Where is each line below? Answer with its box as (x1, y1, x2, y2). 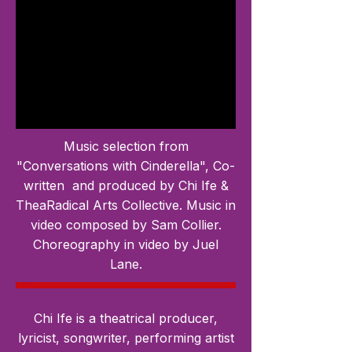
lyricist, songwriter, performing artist (17, 330, 234, 346)
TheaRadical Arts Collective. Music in (16, 197, 236, 214)
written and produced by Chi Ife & (23, 178, 229, 194)
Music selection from (63, 138, 189, 155)
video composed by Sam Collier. (30, 217, 222, 233)
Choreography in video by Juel (33, 236, 218, 253)
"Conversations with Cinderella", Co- (16, 158, 235, 174)
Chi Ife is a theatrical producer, (34, 310, 218, 327)
